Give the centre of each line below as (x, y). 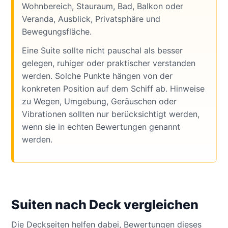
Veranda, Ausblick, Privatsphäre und (91, 19)
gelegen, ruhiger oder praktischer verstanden (109, 63)
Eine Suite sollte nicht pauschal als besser (102, 50)
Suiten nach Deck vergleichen (105, 204)
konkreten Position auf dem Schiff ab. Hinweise (113, 88)
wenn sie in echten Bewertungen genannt (101, 126)
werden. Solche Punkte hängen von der (97, 76)
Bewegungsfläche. (57, 31)
